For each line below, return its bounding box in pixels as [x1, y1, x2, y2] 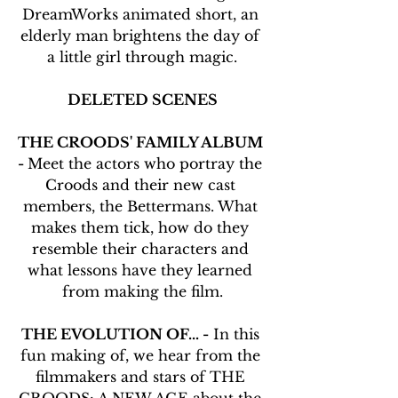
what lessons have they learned [28, 261, 257, 280]
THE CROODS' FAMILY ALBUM [18, 133, 267, 152]
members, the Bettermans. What [22, 197, 262, 216]
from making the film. [61, 283, 223, 301]
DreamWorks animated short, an [21, 5, 263, 24]
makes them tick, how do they [31, 219, 253, 237]
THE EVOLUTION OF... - [20, 325, 209, 344]
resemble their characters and [31, 240, 253, 259]
